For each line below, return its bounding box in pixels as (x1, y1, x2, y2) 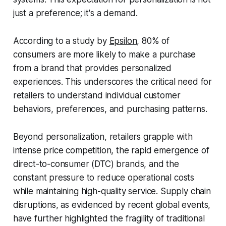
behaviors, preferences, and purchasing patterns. (13, 104, 207, 115)
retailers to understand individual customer (13, 90, 181, 101)
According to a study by (13, 36, 109, 46)
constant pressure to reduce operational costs (13, 173, 195, 183)
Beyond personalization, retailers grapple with (13, 132, 193, 142)
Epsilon (109, 36, 137, 46)
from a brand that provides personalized (13, 63, 172, 74)
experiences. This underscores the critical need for (13, 77, 212, 87)
